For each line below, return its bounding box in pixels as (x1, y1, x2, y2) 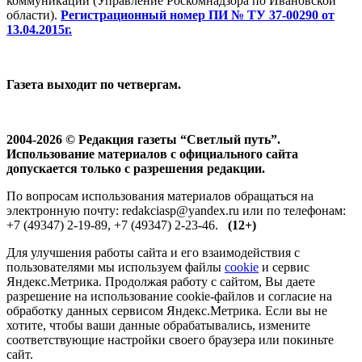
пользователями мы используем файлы (6, 260, 225, 275)
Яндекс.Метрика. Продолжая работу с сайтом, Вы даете (6, 275, 315, 289)
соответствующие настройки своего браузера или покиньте (6, 333, 334, 347)
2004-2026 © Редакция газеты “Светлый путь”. (6, 133, 280, 147)
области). (6, 8, 61, 23)
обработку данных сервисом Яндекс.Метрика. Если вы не (6, 304, 327, 318)
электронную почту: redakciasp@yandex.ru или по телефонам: (6, 204, 346, 218)
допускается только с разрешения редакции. (6, 162, 265, 176)
